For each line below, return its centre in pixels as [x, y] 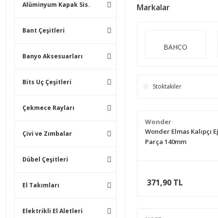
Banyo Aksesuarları [53, 56]
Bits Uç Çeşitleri [47, 82]
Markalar [153, 7]
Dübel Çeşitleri [45, 159]
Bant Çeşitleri [44, 30]
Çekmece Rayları [48, 108]
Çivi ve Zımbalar [47, 134]
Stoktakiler [167, 86]
